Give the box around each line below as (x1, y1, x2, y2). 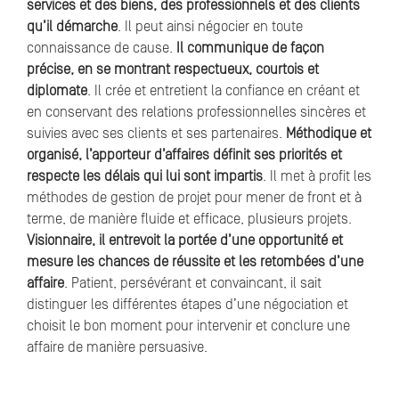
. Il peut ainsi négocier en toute (118, 19, 303, 36)
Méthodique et (286, 126, 371, 142)
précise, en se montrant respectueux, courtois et (27, 61, 319, 78)
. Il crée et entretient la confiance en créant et (87, 83, 360, 100)
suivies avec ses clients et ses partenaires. (27, 126, 286, 142)
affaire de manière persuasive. (27, 339, 208, 356)
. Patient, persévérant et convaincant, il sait (64, 275, 322, 292)
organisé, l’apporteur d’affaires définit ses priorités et (27, 147, 342, 164)
